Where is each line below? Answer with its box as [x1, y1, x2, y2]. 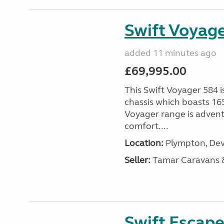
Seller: [124, 154, 150, 165]
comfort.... [124, 120, 168, 131]
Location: [124, 137, 163, 148]
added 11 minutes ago [124, 47, 216, 58]
